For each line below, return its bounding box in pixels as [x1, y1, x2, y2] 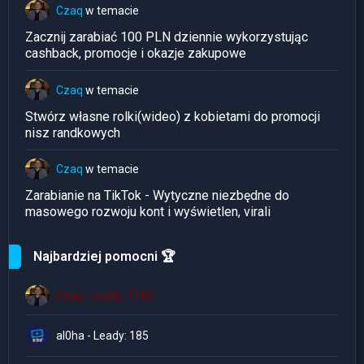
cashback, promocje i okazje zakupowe [25, 45, 246, 62]
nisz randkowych [25, 124, 120, 141]
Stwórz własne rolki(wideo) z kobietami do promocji [25, 108, 320, 124]
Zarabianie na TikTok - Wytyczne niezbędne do [25, 187, 289, 203]
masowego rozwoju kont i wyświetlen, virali [25, 203, 271, 219]
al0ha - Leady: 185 [56, 329, 149, 343]
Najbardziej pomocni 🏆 [33, 248, 175, 264]
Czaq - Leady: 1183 [56, 289, 154, 303]
